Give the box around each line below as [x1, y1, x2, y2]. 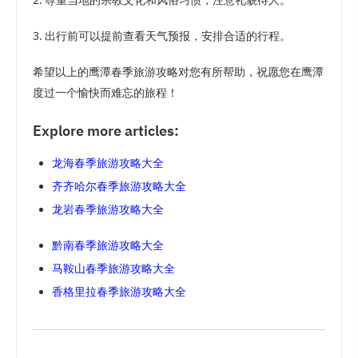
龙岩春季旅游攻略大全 [52, 202, 164, 217]
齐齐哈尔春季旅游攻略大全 [52, 179, 186, 193]
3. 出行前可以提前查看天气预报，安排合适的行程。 [33, 28, 291, 43]
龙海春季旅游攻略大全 [52, 156, 164, 170]
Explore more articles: [33, 121, 179, 140]
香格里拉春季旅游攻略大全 [52, 284, 186, 299]
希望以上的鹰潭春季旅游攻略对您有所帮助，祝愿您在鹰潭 [33, 65, 324, 79]
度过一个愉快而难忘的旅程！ [33, 86, 178, 100]
